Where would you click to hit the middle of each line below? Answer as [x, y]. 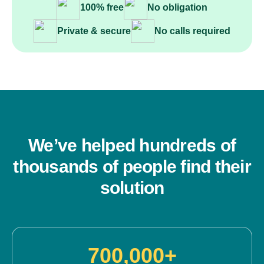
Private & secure [94, 31]
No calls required [192, 31]
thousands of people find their [132, 166]
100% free [102, 7]
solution [132, 188]
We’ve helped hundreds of [132, 145]
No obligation [177, 7]
